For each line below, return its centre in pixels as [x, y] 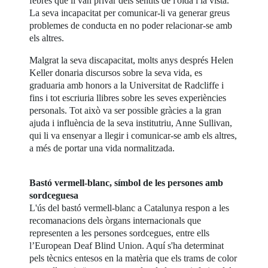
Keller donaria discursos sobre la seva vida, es [116, 73]
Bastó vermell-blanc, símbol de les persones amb [127, 183]
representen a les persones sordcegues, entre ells [120, 233]
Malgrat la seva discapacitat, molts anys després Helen [132, 60]
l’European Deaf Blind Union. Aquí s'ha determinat [127, 246]
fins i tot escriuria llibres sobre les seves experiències [128, 98]
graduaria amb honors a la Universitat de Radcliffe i [127, 86]
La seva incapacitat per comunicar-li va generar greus [130, 13]
